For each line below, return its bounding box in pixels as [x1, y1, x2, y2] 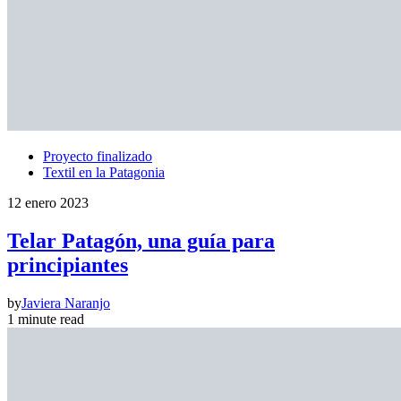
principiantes [7, 253, 128, 277]
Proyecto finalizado [43, 149, 152, 165]
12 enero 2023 [7, 195, 89, 211]
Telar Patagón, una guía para [7, 229, 275, 253]
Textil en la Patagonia [43, 165, 165, 181]
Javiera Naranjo [21, 295, 110, 311]
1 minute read [7, 311, 84, 328]
